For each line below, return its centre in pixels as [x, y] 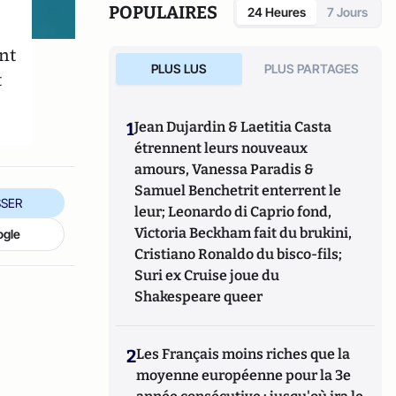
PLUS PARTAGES [312, 69]
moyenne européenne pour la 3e [244, 375]
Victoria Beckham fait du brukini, [244, 233]
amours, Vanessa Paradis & [225, 169]
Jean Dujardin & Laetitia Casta [233, 127]
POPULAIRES [164, 12]
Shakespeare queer [199, 297]
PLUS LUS [179, 69]
